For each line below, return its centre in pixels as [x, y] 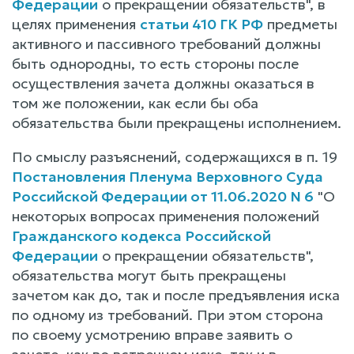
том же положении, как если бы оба [135, 103]
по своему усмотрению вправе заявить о [152, 334]
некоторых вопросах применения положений [166, 216]
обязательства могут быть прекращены [149, 275]
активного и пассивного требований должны [166, 43]
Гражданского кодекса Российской [141, 235]
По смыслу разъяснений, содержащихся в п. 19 [175, 156]
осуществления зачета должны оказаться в [163, 83]
